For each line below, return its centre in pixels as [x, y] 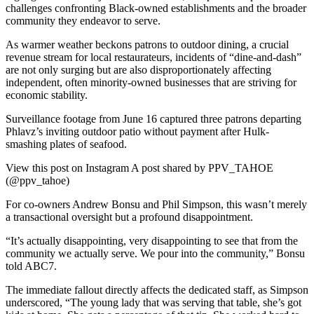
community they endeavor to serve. [84, 20]
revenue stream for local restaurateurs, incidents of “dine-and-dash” [153, 57]
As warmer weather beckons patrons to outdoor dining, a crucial [147, 44]
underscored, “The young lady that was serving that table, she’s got [153, 302]
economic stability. [47, 95]
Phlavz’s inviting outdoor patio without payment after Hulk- [137, 131]
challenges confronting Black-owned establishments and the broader [156, 8]
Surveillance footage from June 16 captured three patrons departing [153, 118]
